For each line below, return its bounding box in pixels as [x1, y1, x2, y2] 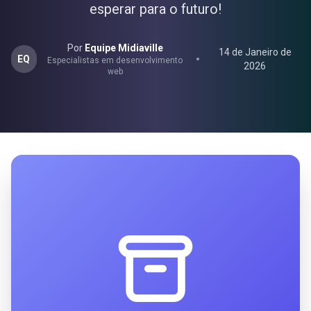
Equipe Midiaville [84, 42, 163, 53]
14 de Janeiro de [218, 47, 292, 58]
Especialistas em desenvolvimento [47, 56, 183, 65]
